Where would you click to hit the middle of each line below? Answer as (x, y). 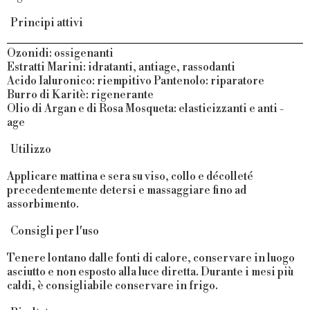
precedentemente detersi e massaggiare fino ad (127, 191)
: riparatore (235, 81)
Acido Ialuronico (49, 81)
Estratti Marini (45, 67)
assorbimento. (43, 204)
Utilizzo (30, 150)
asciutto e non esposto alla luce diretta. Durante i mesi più (150, 272)
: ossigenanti (81, 54)
